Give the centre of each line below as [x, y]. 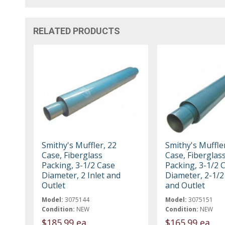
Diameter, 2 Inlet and [81, 175]
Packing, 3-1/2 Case [79, 165]
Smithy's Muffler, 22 [79, 145]
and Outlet [185, 185]
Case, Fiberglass [72, 155]
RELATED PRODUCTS [77, 31]
